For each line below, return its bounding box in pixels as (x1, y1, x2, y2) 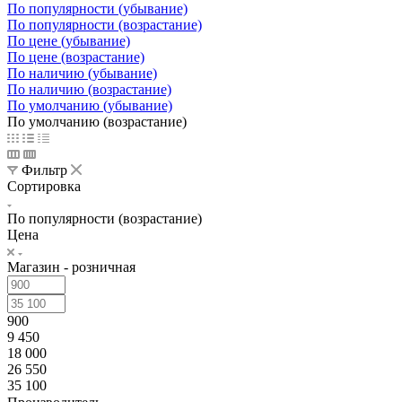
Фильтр (22, 162, 67, 178)
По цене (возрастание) (7, 48, 144, 65)
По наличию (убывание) (7, 65, 157, 81)
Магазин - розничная (7, 258, 135, 275)
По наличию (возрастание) (7, 81, 171, 97)
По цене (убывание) (7, 32, 130, 48)
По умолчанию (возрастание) (7, 113, 187, 129)
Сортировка (7, 178, 81, 194)
